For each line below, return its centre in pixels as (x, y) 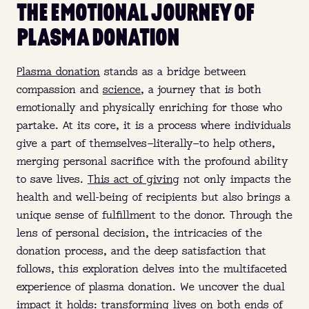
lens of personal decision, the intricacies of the (139, 234)
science (122, 90)
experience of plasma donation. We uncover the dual (151, 288)
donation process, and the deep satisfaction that (141, 252)
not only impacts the (235, 180)
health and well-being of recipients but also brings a (153, 198)
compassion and (60, 90)
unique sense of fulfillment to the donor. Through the (154, 216)
